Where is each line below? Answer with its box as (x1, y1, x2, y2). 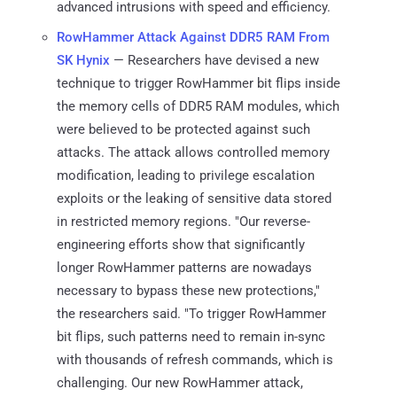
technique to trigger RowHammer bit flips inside (57, 74, 340, 91)
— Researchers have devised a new (113, 51, 319, 68)
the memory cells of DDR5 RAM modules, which (57, 97, 339, 114)
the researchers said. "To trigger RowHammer (57, 305, 326, 322)
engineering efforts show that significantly (57, 236, 305, 253)
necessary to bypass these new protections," (57, 282, 320, 299)
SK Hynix (57, 51, 110, 68)
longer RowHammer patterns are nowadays (57, 259, 312, 276)
